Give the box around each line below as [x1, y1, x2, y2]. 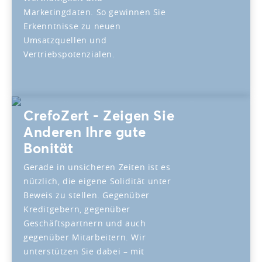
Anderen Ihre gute [23, 122, 146, 141]
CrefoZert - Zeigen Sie [23, 105, 175, 125]
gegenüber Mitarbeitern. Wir [23, 231, 146, 243]
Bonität [23, 138, 74, 157]
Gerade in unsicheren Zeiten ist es [23, 161, 171, 173]
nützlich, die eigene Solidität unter [23, 175, 171, 187]
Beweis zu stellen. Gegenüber [23, 189, 150, 201]
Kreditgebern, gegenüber [23, 203, 130, 215]
